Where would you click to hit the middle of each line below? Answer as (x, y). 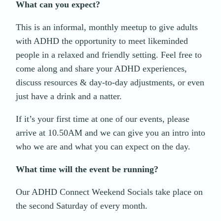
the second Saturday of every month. (82, 206)
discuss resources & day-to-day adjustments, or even (110, 83)
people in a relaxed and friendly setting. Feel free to (109, 55)
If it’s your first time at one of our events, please (103, 119)
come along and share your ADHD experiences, (101, 69)
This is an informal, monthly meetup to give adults (107, 27)
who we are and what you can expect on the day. (103, 147)
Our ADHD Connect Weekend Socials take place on (109, 192)
